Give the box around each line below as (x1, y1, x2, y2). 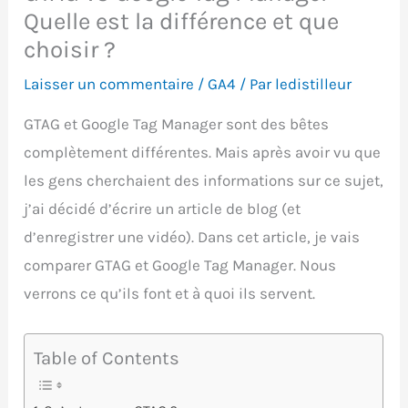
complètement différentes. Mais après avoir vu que (24, 143, 382, 162)
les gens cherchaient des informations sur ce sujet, (24, 171, 384, 190)
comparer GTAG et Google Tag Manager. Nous (24, 256, 337, 275)
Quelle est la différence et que (24, 7, 340, 36)
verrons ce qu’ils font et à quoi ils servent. (24, 284, 316, 303)
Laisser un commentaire (24, 75, 195, 94)
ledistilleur (275, 75, 352, 94)
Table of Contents (34, 347, 180, 369)
